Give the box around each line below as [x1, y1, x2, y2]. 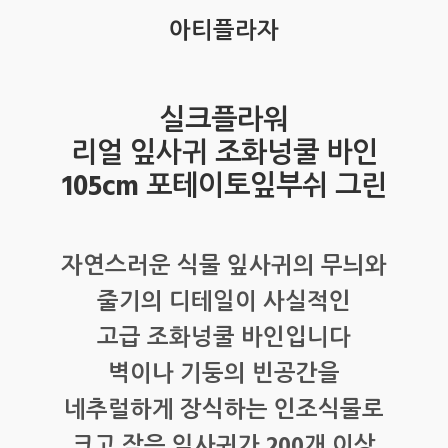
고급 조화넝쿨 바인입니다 [97, 321, 351, 359]
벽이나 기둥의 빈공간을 [108, 357, 340, 395]
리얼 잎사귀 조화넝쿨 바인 [70, 132, 378, 178]
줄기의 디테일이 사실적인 [97, 285, 351, 323]
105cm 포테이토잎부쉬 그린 [61, 165, 387, 211]
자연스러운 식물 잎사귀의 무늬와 [61, 249, 387, 287]
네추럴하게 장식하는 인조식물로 [64, 393, 384, 431]
